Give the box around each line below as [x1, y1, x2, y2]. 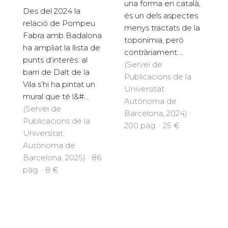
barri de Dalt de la [23, 67, 90, 77]
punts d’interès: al [23, 54, 88, 65]
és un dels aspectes [124, 10, 198, 20]
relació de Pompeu [23, 18, 95, 28]
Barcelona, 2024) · [124, 108, 191, 118]
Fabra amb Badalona [23, 30, 102, 40]
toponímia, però [124, 35, 184, 45]
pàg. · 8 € [23, 164, 59, 175]
